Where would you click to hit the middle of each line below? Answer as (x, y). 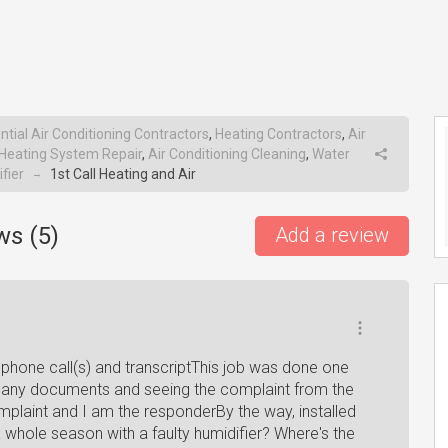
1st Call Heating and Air (121, 174)
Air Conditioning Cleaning (227, 154)
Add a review (332, 235)
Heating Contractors (278, 134)
